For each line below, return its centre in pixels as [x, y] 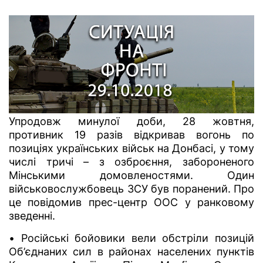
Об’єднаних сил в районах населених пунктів [131, 252]
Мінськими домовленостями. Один [131, 176]
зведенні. [32, 216]
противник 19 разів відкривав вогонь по [131, 135]
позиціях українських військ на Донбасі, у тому [131, 149]
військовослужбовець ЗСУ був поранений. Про [131, 189]
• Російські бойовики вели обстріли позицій [131, 238]
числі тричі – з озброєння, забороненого [131, 162]
